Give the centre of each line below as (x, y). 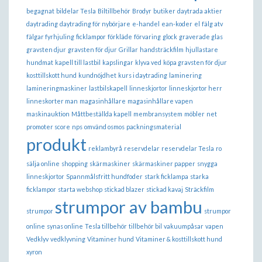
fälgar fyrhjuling (50, 36)
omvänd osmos (104, 126)
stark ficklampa (166, 176)
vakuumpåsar (184, 226)
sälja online (43, 163)
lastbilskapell (108, 88)
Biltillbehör (114, 11)
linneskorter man (52, 101)
